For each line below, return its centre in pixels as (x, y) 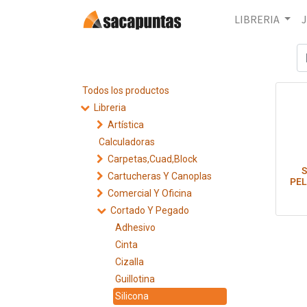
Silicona (132, 296)
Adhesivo (135, 228)
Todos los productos (126, 90)
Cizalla (130, 262)
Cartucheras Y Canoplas (160, 176)
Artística (126, 125)
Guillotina (135, 279)
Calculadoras (127, 142)
